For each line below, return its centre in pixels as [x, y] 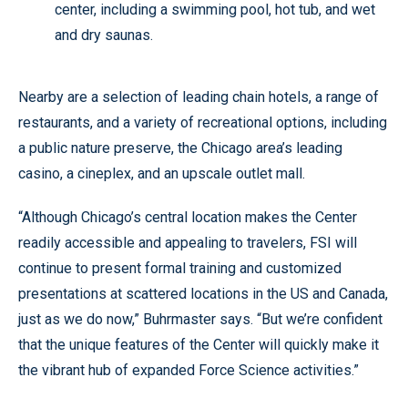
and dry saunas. [104, 35]
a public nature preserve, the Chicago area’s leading [180, 148]
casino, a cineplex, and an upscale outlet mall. [162, 173]
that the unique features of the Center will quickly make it [199, 345]
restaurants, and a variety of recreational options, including [203, 122]
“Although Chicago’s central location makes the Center [188, 217]
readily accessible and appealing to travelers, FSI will [188, 243]
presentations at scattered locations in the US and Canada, [203, 294]
